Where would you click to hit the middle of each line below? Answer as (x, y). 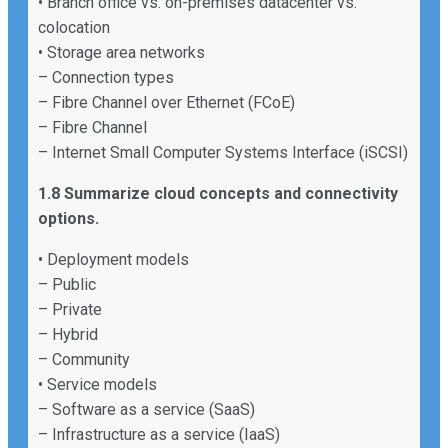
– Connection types (106, 77)
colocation (74, 27)
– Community (84, 359)
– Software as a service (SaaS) (146, 409)
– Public (67, 284)
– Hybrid (68, 334)
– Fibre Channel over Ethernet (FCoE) (166, 102)
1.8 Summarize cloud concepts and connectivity (218, 193)
